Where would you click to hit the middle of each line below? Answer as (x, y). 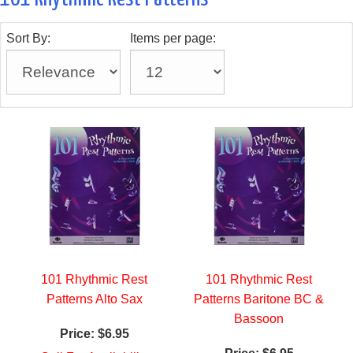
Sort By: (28, 39)
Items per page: (173, 39)
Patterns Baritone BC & (259, 299)
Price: (77, 334)
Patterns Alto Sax (94, 299)
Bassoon (259, 319)
